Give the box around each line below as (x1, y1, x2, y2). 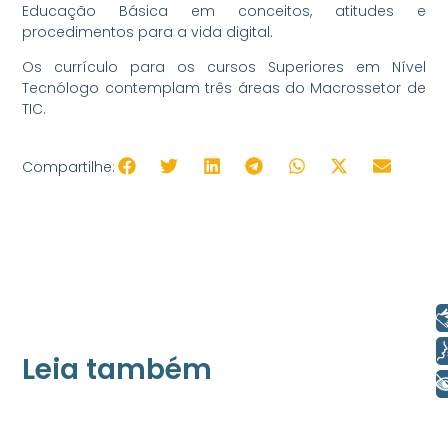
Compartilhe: (22, 156, 116, 177)
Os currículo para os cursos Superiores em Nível (22, 57, 426, 78)
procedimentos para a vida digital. (22, 21, 278, 42)
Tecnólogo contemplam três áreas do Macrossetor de (22, 78, 426, 99)
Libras (356, 306, 408, 329)
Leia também (22, 350, 213, 390)
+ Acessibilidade (268, 372, 408, 395)
